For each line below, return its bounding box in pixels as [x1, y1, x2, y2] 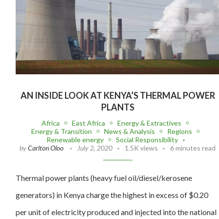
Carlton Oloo [28, 144, 64, 153]
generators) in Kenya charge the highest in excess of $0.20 [16, 190, 208, 200]
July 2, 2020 [77, 144, 113, 153]
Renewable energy [46, 135, 104, 144]
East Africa [72, 119, 106, 128]
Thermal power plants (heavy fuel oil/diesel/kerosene [16, 173, 192, 183]
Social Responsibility [116, 135, 178, 144]
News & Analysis [104, 127, 155, 136]
